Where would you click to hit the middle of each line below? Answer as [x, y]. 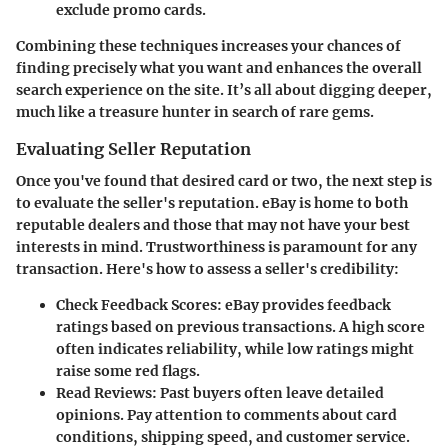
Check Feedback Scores [136, 305]
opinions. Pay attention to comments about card [226, 415]
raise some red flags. [128, 371]
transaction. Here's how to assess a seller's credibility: [207, 269]
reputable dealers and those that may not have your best [213, 225]
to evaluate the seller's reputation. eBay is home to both [212, 203]
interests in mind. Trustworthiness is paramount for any [216, 247]
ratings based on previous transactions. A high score [240, 327]
